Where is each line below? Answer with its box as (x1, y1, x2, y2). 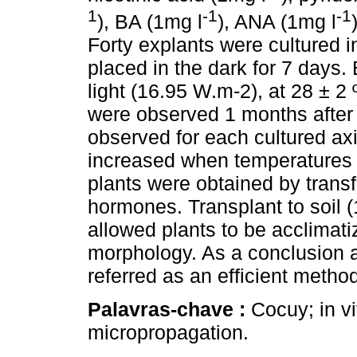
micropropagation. (88, 321, 249, 344)
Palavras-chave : (88, 298, 251, 321)
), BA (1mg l (97, 10, 202, 33)
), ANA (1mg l (218, 10, 336, 33)
